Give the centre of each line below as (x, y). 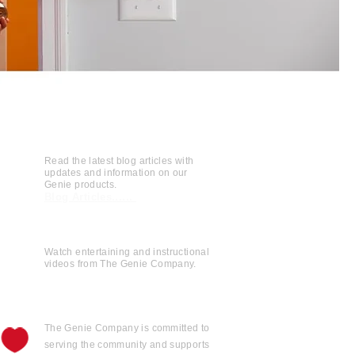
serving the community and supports (127, 345)
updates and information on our (116, 173)
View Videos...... (89, 276)
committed (175, 328)
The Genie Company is (98, 328)
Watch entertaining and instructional (127, 252)
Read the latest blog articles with (119, 161)
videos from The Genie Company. (120, 264)
